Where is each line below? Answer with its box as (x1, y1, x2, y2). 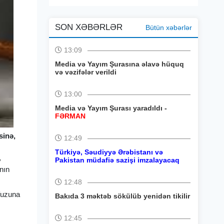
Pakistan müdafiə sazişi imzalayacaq (55, 156, 179, 164)
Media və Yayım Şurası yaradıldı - (55, 104, 167, 112)
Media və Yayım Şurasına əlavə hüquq (55, 60, 184, 68)
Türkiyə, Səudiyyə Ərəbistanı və (55, 148, 163, 156)
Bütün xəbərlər (145, 23, 192, 31)
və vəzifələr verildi (55, 68, 116, 76)
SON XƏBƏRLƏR (55, 22, 122, 32)
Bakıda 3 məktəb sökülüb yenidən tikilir (55, 192, 190, 200)
